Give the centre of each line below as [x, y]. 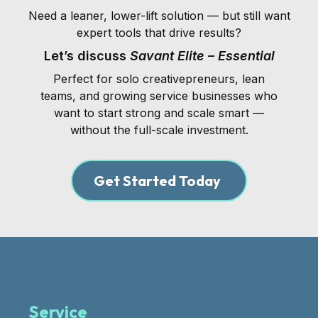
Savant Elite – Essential [202, 56]
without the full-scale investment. [159, 130]
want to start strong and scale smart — [159, 113]
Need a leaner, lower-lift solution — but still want [159, 16]
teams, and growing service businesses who [159, 96]
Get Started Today [157, 181]
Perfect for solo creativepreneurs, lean [159, 79]
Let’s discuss [87, 56]
